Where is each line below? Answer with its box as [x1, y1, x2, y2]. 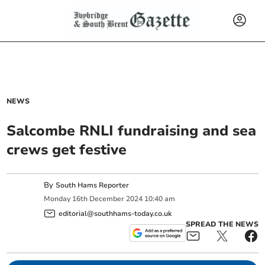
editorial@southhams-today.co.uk [59, 208, 172, 218]
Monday [44, 194, 71, 204]
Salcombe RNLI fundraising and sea [7, 121, 257, 140]
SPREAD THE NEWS [185, 219, 258, 229]
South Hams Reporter [56, 180, 131, 190]
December [89, 194, 125, 204]
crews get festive [7, 140, 127, 159]
